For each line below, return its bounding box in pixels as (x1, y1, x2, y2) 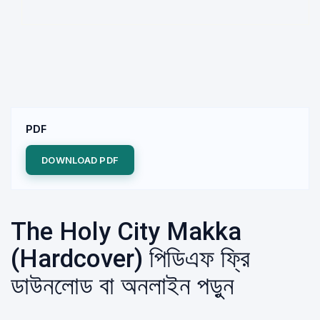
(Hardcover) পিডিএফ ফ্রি (11, 244, 250, 274)
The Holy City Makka (11, 217, 241, 246)
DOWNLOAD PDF (41, 154, 119, 166)
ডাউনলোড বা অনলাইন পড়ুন (11, 271, 234, 301)
